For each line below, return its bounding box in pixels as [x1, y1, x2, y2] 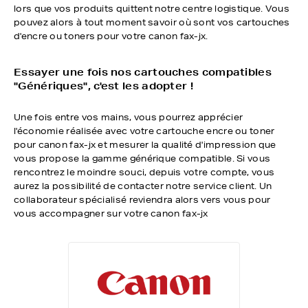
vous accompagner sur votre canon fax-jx [14, 208, 208, 219]
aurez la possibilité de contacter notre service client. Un [14, 180, 272, 192]
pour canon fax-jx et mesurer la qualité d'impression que [14, 139, 276, 151]
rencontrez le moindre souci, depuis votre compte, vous [14, 166, 275, 178]
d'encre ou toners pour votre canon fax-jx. [14, 30, 208, 42]
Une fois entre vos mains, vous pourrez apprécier [14, 111, 243, 123]
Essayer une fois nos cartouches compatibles [14, 66, 272, 78]
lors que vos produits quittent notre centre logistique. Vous [14, 3, 289, 14]
